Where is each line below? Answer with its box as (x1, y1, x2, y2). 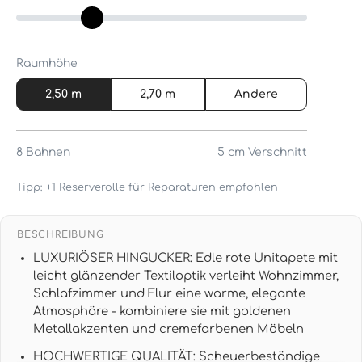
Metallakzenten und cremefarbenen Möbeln (33, 322, 304, 335)
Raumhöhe (16, 57, 78, 69)
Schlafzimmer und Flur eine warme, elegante (33, 286, 305, 300)
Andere (234, 87, 278, 100)
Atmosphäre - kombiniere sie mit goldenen (33, 304, 291, 318)
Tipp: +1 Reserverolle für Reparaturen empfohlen (16, 181, 278, 193)
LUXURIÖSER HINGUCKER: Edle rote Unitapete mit (33, 250, 338, 264)
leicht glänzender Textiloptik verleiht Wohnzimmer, (33, 268, 339, 282)
